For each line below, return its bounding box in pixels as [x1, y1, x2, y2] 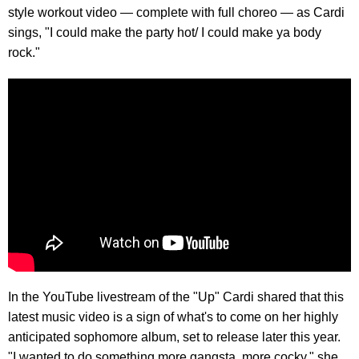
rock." [8, 45, 40, 59]
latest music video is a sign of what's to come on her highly [8, 310, 338, 325]
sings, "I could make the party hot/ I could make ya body [8, 25, 321, 39]
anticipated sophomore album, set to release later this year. [8, 330, 341, 345]
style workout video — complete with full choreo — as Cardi [8, 5, 345, 19]
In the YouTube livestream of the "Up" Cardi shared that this [8, 290, 344, 305]
